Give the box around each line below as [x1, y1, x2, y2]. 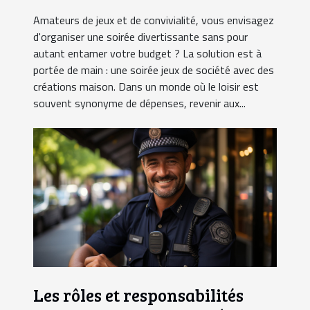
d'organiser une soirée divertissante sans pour [33, 28, 248, 45]
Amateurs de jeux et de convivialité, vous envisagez [33, 11, 274, 28]
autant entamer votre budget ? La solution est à [33, 44, 262, 62]
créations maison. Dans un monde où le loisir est [33, 77, 259, 95]
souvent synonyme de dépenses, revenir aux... [33, 94, 246, 111]
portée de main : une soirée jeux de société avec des [33, 61, 274, 78]
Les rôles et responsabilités [33, 283, 244, 307]
